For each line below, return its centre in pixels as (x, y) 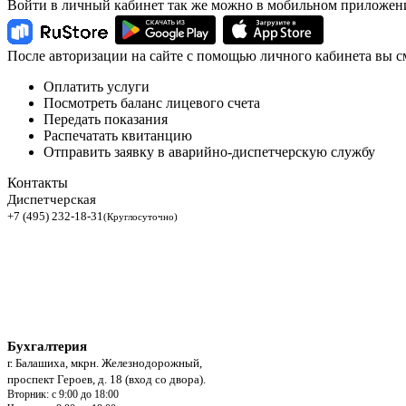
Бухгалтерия (49, 346)
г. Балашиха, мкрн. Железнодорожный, (105, 363)
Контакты (38, 183)
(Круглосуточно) (145, 217)
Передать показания (106, 119)
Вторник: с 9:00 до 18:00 (63, 394)
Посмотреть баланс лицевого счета (152, 103)
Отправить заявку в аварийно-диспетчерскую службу (209, 152)
